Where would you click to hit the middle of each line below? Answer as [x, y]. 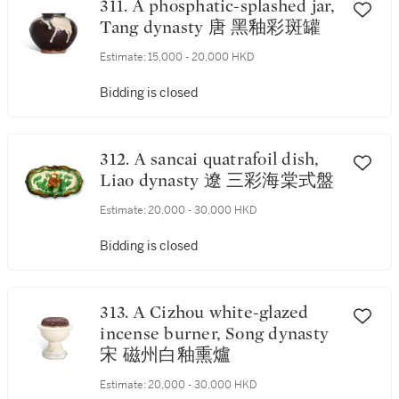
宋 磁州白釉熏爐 [166, 355]
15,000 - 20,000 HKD [202, 57]
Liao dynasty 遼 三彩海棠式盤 [217, 181]
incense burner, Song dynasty [215, 334]
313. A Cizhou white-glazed [117, 313]
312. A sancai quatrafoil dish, [117, 159]
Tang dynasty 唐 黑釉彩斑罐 [211, 28]
